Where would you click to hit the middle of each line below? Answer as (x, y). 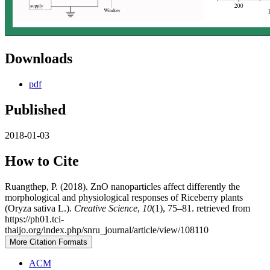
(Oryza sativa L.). (39, 208)
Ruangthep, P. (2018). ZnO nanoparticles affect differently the (122, 186)
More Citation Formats (49, 242)
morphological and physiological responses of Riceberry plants (124, 197)
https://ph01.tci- (34, 219)
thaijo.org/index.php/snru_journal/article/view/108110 (107, 230)
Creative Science (106, 208)
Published (35, 110)
